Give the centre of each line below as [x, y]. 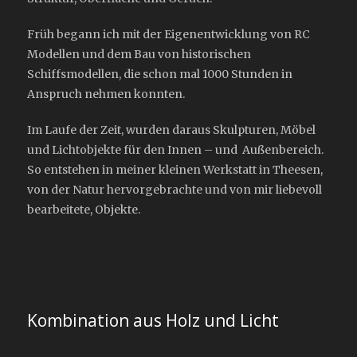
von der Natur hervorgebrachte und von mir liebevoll [175, 190]
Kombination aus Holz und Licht [153, 320]
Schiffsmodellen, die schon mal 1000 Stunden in [160, 74]
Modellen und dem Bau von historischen [139, 54]
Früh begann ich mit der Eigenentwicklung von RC [169, 34]
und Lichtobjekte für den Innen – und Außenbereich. [175, 150]
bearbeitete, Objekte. [84, 210]
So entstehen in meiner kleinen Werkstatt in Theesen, [175, 170]
